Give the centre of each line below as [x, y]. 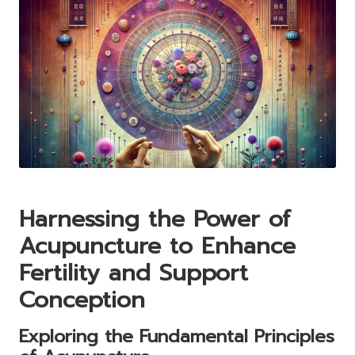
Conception [82, 300]
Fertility [59, 273]
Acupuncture [90, 246]
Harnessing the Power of [155, 219]
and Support [174, 273]
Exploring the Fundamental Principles [177, 336]
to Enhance [228, 246]
